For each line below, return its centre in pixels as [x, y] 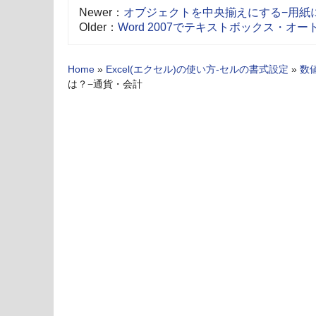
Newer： [101, 12]
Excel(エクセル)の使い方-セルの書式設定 [197, 69]
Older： [98, 27]
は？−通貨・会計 [105, 84]
